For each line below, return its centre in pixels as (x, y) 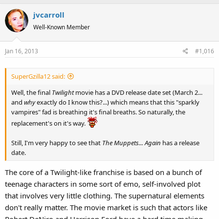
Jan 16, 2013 (22, 51)
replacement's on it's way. (49, 123)
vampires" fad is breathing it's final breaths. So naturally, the (98, 112)
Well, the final (32, 92)
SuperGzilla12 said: (38, 76)
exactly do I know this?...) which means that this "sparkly (118, 102)
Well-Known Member (62, 27)
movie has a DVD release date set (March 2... (139, 92)
